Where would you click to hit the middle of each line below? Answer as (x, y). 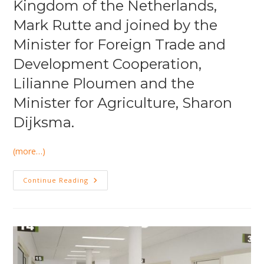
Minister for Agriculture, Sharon (123, 103)
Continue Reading (56, 180)
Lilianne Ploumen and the (104, 83)
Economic (109, 213)
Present (105, 196)
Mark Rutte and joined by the (115, 25)
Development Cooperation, (108, 64)
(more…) (29, 151)
